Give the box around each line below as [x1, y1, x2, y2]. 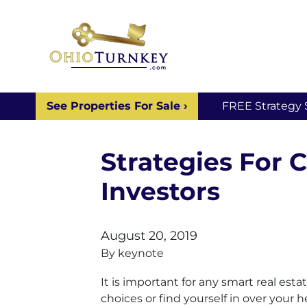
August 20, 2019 [101, 228, 197, 243]
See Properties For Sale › [47, 99, 188, 112]
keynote [118, 246, 164, 260]
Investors [101, 175, 220, 206]
